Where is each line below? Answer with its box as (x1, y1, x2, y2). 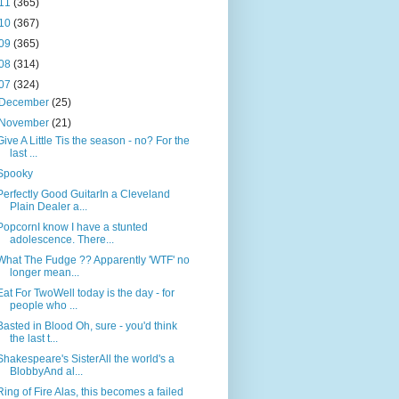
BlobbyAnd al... (9, 365, 83, 379)
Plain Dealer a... (9, 200, 87, 214)
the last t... (9, 332, 58, 346)
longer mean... (9, 266, 79, 280)
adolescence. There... (9, 233, 114, 247)
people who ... (9, 299, 77, 313)
